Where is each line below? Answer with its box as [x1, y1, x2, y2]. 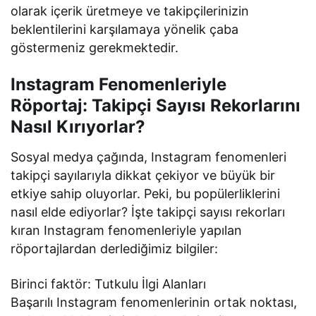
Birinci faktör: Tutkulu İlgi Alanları [11, 276, 207, 291]
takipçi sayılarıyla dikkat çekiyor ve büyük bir [11, 167, 276, 183]
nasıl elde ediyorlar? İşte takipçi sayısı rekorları [11, 204, 286, 219]
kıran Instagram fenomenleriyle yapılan [11, 222, 243, 238]
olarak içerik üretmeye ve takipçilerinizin [11, 3, 250, 18]
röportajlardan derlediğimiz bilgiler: [11, 241, 219, 256]
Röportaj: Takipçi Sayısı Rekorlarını [11, 95, 300, 116]
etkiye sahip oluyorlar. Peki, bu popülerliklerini [11, 186, 281, 201]
